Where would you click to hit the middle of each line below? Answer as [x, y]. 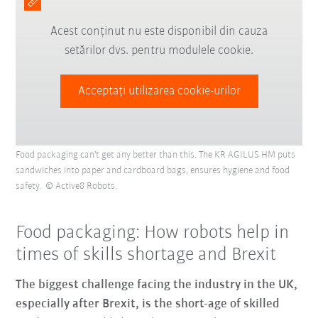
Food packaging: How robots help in [153, 234]
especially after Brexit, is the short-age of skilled [148, 304]
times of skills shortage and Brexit [146, 256]
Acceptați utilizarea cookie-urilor [159, 92]
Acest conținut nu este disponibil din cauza [159, 32]
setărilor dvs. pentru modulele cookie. [159, 51]
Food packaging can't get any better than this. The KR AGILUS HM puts [156, 155]
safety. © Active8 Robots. [67, 187]
